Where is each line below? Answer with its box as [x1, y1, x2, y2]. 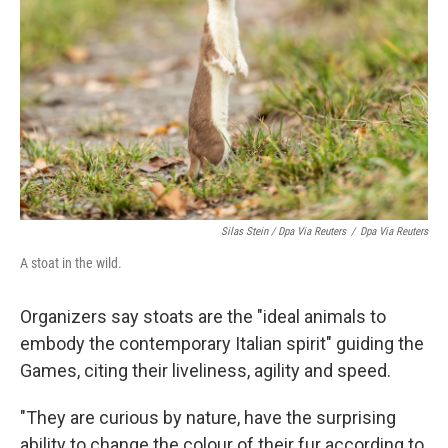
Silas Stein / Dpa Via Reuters [221, 225, 346, 238]
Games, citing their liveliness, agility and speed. [20, 360, 391, 381]
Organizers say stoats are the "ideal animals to [20, 306, 386, 327]
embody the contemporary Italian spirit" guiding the [20, 333, 424, 354]
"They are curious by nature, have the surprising [20, 407, 396, 428]
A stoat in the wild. [20, 255, 122, 271]
